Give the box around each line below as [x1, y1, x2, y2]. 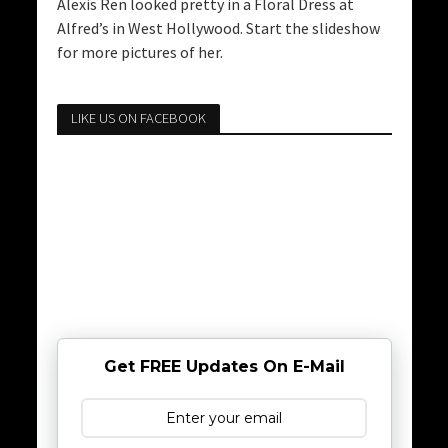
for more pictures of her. [56, 42, 223, 63]
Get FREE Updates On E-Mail [103, 357, 345, 377]
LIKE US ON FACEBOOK [70, 109, 206, 128]
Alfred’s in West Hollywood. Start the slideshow [56, 18, 380, 39]
